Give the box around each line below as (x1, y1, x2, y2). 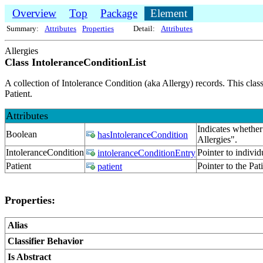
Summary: (6, 24, 39, 33)
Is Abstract (8, 252, 51, 262)
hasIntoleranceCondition (97, 130, 188, 140)
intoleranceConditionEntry (97, 148, 195, 158)
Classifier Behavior (8, 236, 83, 246)
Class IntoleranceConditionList (5, 56, 146, 68)
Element (150, 7, 187, 19)
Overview (12, 7, 56, 19)
